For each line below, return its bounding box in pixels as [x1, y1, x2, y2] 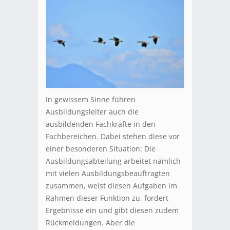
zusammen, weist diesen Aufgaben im [46, 181, 177, 191]
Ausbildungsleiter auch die [46, 107, 139, 117]
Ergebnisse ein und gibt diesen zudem [46, 205, 179, 216]
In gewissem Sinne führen [46, 94, 136, 105]
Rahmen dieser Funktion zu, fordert [46, 193, 168, 203]
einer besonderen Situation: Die [46, 144, 156, 154]
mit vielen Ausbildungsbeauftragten [46, 168, 170, 179]
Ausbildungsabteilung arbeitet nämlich [46, 156, 181, 166]
